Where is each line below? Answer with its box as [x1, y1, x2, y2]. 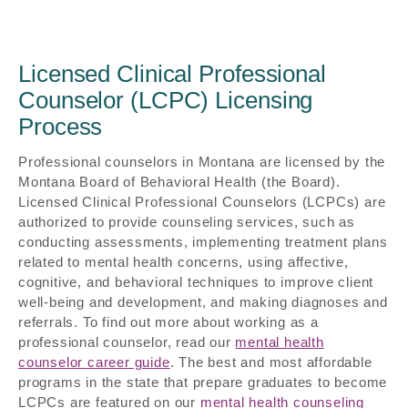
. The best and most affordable [169, 354, 372, 371]
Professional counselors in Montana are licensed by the [18, 154, 386, 170]
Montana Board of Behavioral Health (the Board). [18, 174, 341, 190]
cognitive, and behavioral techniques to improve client [18, 274, 374, 291]
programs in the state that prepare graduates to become [18, 374, 388, 391]
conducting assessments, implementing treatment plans [18, 234, 388, 250]
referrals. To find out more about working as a [18, 314, 319, 331]
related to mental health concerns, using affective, [18, 254, 349, 270]
